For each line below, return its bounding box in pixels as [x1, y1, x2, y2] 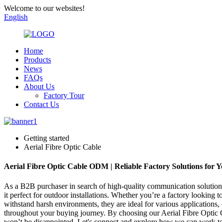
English [4, 13, 28, 21]
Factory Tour [44, 91, 84, 100]
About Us [24, 82, 55, 91]
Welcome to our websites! [4, 4, 85, 12]
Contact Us [24, 100, 59, 109]
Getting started [24, 134, 69, 142]
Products [24, 55, 51, 64]
